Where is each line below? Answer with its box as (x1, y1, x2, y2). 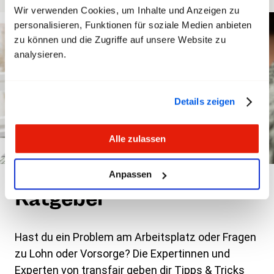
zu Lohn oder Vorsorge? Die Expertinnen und (15, 246, 230, 260)
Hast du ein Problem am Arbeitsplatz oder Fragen (15, 230, 256, 243)
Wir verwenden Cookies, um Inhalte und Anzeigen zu (14, 4, 240, 15)
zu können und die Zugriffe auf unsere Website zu (14, 34, 226, 45)
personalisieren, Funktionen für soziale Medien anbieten (14, 19, 252, 30)
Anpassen (108, 169, 152, 180)
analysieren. (14, 48, 66, 59)
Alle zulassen (108, 133, 166, 144)
